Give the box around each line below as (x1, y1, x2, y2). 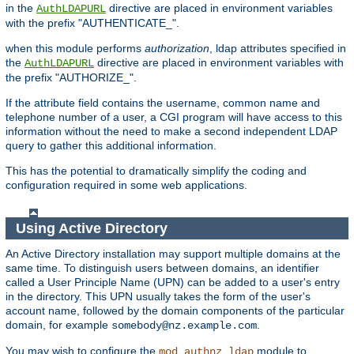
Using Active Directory (15, 220, 171, 236)
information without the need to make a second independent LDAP (6, 125, 337, 138)
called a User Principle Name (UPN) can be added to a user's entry (6, 276, 340, 289)
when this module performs (6, 42, 145, 55)
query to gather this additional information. (6, 139, 217, 153)
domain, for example (6, 318, 111, 332)
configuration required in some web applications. (6, 179, 247, 192)
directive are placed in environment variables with (94, 56, 344, 70)
